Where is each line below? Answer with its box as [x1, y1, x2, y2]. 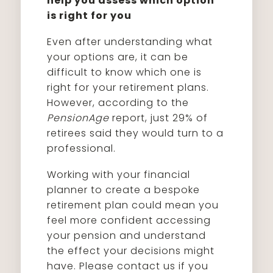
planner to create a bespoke [47, 183, 200, 197]
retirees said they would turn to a [47, 126, 224, 140]
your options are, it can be [47, 50, 189, 64]
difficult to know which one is [47, 65, 202, 79]
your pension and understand [47, 229, 207, 243]
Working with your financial [47, 168, 191, 182]
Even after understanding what [47, 35, 213, 49]
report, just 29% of [109, 111, 208, 125]
